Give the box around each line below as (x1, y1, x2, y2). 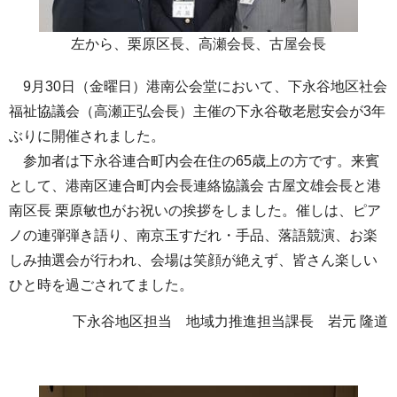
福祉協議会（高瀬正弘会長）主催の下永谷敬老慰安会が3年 (9, 103, 385, 119)
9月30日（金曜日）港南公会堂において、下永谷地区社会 (9, 78, 387, 94)
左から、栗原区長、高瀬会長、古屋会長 (71, 35, 326, 51)
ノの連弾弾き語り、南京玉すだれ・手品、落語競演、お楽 (9, 227, 378, 243)
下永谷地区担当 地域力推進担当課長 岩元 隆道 (73, 313, 388, 329)
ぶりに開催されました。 (9, 128, 165, 144)
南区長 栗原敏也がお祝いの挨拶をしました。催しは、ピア (9, 202, 381, 218)
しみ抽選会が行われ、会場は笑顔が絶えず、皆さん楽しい (9, 252, 378, 268)
